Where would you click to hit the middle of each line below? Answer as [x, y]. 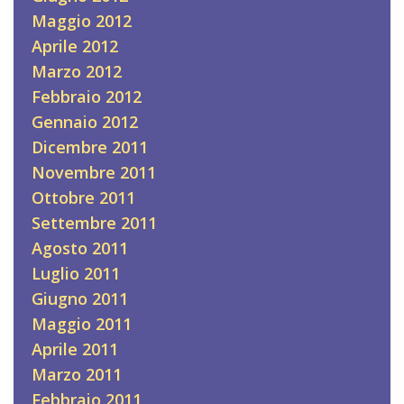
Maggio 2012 [82, 21]
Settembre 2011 [94, 223]
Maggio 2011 [82, 324]
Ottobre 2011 [83, 198]
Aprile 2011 [75, 349]
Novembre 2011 [94, 173]
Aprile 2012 [75, 46]
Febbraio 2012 [87, 97]
